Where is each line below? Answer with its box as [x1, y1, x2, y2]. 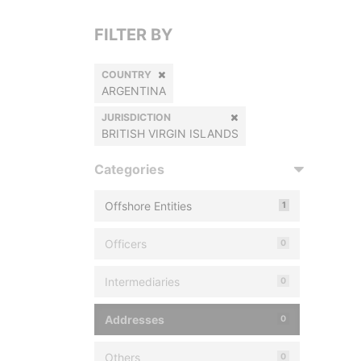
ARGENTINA [102, 84, 166, 98]
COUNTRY [102, 68, 151, 81]
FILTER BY [94, 25, 172, 44]
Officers [105, 237, 147, 251]
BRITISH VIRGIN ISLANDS [102, 127, 239, 140]
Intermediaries [105, 275, 180, 288]
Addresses [105, 313, 164, 326]
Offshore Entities [105, 199, 192, 213]
